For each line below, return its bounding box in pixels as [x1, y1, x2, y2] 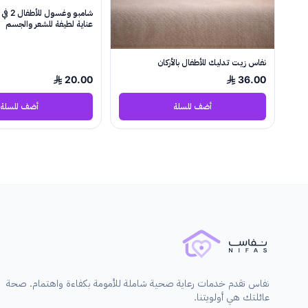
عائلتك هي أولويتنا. [194, 290, 269, 302]
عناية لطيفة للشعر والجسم [5, 19, 93, 29]
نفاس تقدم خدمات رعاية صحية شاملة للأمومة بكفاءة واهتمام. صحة [6, 276, 269, 289]
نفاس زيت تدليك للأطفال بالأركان [157, 56, 266, 67]
